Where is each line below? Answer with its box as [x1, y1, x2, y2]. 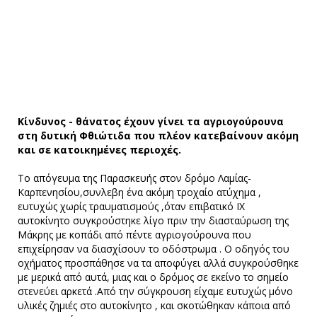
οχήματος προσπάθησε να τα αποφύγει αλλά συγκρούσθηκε [18, 256, 299, 270]
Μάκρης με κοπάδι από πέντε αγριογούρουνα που [18, 228, 251, 242]
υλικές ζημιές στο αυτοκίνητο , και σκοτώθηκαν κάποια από [18, 299, 291, 313]
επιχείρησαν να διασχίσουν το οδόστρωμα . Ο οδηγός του [18, 242, 289, 256]
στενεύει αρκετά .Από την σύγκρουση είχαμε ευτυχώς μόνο [18, 284, 293, 299]
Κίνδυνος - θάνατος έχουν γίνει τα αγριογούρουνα [18, 115, 284, 129]
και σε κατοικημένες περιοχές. [18, 143, 181, 157]
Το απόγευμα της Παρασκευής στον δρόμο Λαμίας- [18, 171, 251, 185]
